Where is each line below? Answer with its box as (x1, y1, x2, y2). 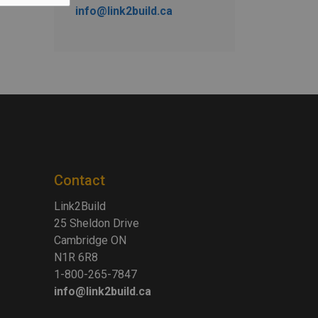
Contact (54, 172, 105, 189)
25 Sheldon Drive (54, 216, 139, 230)
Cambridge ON (54, 234, 126, 247)
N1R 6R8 (54, 251, 98, 264)
